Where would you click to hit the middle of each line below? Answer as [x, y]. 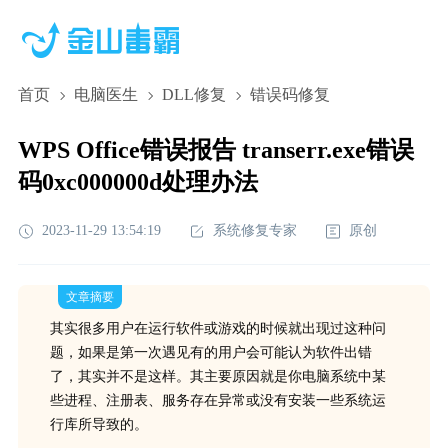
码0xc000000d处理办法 [137, 182]
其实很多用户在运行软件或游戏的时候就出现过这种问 [217, 328]
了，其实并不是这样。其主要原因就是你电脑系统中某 [217, 376]
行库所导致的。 [98, 424]
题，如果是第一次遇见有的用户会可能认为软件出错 [210, 352]
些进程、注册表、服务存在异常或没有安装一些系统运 [217, 400]
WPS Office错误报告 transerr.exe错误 [215, 150]
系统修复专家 [254, 230]
